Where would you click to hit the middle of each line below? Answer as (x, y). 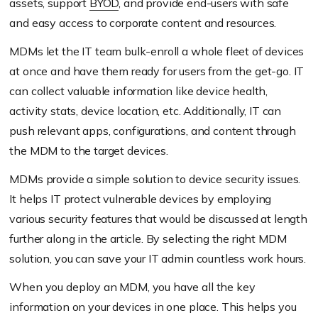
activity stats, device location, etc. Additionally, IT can (146, 111)
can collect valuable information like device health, (139, 91)
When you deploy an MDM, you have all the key (132, 287)
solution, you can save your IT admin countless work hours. (158, 259)
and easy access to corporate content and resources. (143, 23)
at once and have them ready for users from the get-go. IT (157, 71)
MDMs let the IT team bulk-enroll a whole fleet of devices (157, 51)
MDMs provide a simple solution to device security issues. (155, 179)
